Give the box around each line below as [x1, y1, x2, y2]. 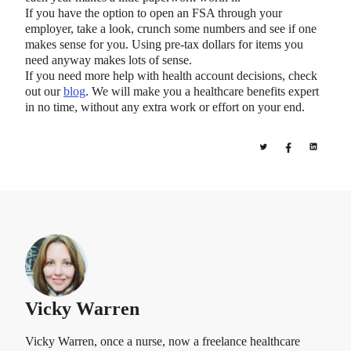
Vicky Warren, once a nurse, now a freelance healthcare [25, 334, 300, 348]
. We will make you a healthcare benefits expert [85, 84, 319, 98]
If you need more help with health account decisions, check [25, 68, 317, 82]
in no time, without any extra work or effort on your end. [25, 100, 305, 114]
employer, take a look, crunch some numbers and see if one [25, 21, 317, 35]
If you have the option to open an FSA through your [25, 5, 282, 20]
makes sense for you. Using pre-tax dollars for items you [25, 37, 303, 51]
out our [25, 84, 63, 98]
